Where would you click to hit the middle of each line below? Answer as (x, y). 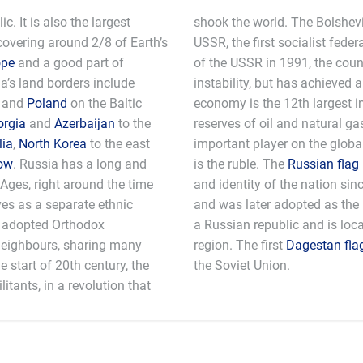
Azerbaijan (85, 124)
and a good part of (69, 63)
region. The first (240, 245)
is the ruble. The (241, 164)
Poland (47, 103)
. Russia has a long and (80, 164)
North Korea (53, 144)
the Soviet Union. (242, 265)
